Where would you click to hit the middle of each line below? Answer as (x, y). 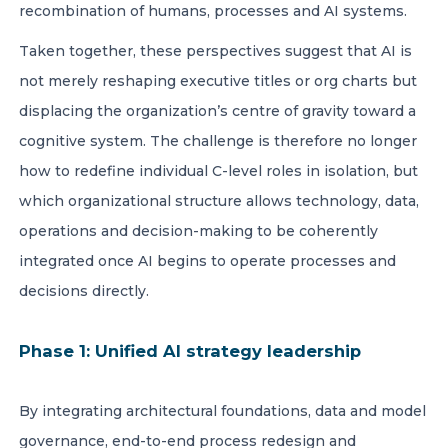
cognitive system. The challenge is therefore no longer (218, 141)
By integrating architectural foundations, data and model (222, 411)
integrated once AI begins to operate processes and (207, 261)
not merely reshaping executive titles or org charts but (218, 81)
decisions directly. (86, 291)
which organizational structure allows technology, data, (219, 201)
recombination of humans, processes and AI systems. (215, 11)
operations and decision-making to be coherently (198, 231)
